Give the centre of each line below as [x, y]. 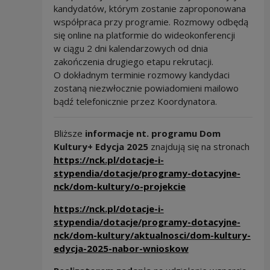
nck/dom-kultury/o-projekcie [119, 186]
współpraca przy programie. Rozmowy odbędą [151, 21]
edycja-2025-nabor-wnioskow [121, 248]
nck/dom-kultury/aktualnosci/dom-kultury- [152, 235]
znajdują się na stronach [199, 146]
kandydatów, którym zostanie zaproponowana [149, 8]
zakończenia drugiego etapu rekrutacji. [133, 61]
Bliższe [69, 133]
